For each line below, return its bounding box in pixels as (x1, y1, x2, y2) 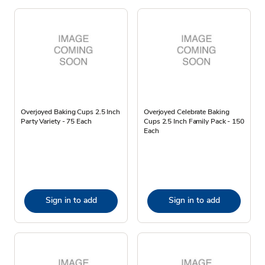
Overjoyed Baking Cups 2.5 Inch (21, 106, 120, 117)
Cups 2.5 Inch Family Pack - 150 (144, 116, 244, 126)
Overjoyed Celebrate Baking (144, 106, 230, 117)
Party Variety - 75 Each (21, 116, 92, 126)
